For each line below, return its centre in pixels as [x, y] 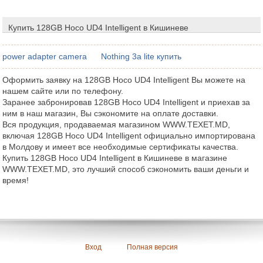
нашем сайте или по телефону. [63, 91]
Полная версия [152, 247]
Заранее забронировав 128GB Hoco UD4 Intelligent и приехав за [127, 102]
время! [16, 180]
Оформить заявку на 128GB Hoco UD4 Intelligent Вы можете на [124, 80]
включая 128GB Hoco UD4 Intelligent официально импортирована [129, 135]
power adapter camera [45, 56]
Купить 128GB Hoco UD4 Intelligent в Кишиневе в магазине [115, 158]
